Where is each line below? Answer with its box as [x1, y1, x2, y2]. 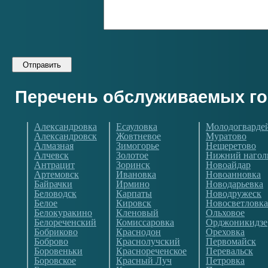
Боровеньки [34, 246, 83, 256]
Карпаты [116, 188, 152, 199]
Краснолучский [116, 236, 180, 246]
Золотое [116, 150, 148, 160]
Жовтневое [116, 131, 161, 141]
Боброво [34, 236, 68, 246]
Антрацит [34, 160, 75, 170]
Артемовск [34, 169, 79, 179]
